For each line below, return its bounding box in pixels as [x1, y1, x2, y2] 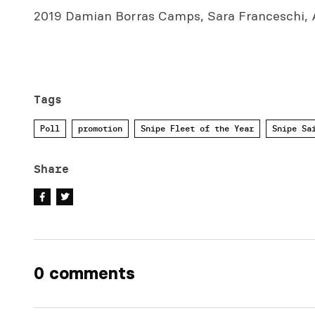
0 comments [34, 263, 135, 284]
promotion [78, 123, 122, 134]
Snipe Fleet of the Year [141, 123, 254, 134]
